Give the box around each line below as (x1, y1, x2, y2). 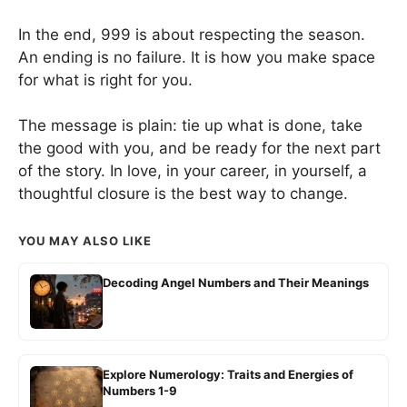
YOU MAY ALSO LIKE (18, 233, 152, 249)
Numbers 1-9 (103, 383, 177, 399)
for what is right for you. (18, 70, 193, 89)
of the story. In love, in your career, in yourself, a (18, 162, 367, 181)
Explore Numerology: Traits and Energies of (103, 367, 353, 382)
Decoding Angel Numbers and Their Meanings (103, 275, 369, 291)
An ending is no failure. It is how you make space (18, 47, 375, 66)
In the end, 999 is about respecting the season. (18, 25, 365, 44)
